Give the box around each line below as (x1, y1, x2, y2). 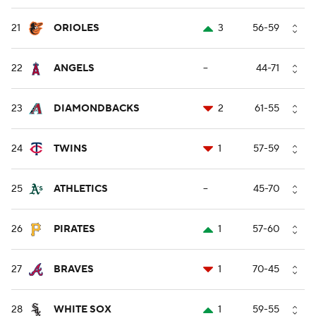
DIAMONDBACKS (54, 102, 140, 116)
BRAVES (54, 263, 94, 276)
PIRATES (54, 223, 95, 236)
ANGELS (54, 62, 95, 75)
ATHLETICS (54, 183, 108, 196)
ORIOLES (54, 22, 99, 35)
